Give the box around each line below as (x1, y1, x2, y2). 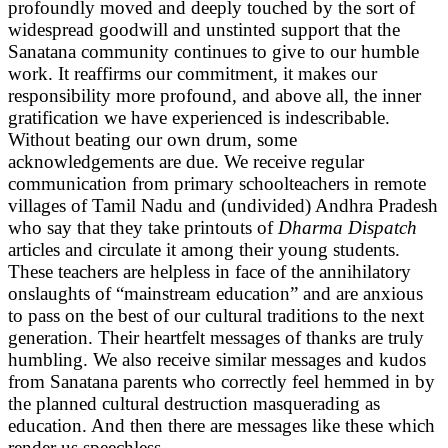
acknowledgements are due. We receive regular (8, 151, 364, 173)
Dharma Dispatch (278, 217, 417, 239)
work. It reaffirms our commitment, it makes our (8, 63, 377, 85)
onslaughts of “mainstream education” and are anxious (8, 283, 423, 305)
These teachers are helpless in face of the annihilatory (8, 261, 411, 283)
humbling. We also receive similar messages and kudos (8, 349, 426, 371)
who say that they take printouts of (8, 217, 278, 239)
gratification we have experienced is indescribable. (8, 107, 390, 129)
